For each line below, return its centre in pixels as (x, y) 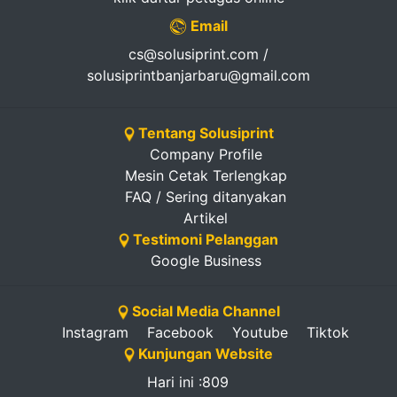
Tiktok (328, 332)
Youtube (260, 332)
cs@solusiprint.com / (198, 54)
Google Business (206, 260)
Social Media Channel (204, 311)
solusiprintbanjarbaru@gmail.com (198, 75)
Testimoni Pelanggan (204, 239)
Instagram (95, 332)
